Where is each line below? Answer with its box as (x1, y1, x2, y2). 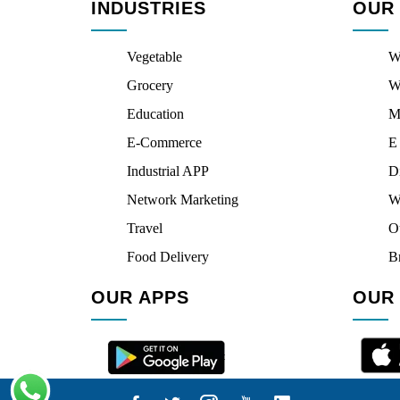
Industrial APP (127, 163, 209, 179)
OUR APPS (91, 287, 189, 307)
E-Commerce (127, 135, 202, 150)
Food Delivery (127, 249, 209, 264)
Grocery (127, 78, 173, 93)
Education (127, 106, 184, 121)
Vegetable (127, 49, 182, 64)
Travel (127, 221, 162, 236)
